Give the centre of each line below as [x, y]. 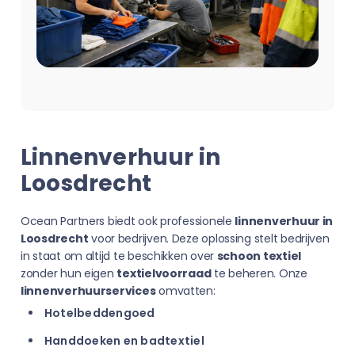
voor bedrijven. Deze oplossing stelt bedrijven [209, 239]
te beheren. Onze [259, 273]
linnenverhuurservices [88, 291]
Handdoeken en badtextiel [124, 341]
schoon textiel [259, 256]
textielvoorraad [164, 273]
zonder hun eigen [69, 273]
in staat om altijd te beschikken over [119, 256]
